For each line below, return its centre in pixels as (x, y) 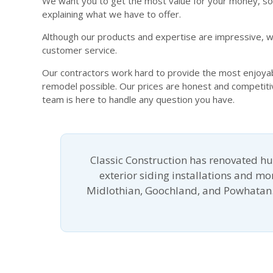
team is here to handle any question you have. (138, 99)
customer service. (80, 50)
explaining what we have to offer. (112, 14)
